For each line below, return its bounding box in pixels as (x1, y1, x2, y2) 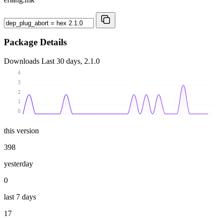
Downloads (4, 57, 41, 66)
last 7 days (4, 192, 36, 201)
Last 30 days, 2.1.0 (41, 57, 100, 66)
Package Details (4, 37, 67, 48)
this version (4, 126, 39, 135)
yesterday (4, 159, 33, 168)
